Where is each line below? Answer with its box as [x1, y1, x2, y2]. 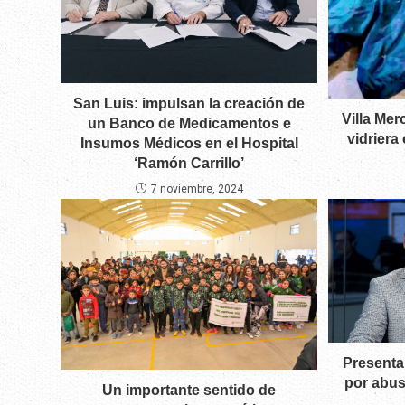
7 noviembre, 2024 [150, 182, 243, 195]
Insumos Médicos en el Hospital [80, 135, 298, 151]
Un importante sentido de [102, 381, 277, 398]
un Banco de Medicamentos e [87, 115, 291, 131]
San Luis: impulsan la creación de [73, 95, 306, 111]
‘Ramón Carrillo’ [134, 155, 245, 171]
